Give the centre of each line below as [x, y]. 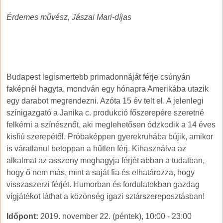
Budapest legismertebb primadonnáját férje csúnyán [98, 77]
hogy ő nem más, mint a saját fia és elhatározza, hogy [101, 173]
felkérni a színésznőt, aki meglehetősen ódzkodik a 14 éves [111, 125]
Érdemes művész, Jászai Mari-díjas [69, 17]
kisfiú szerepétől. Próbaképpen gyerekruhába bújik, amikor [110, 137]
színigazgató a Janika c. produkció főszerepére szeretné [105, 113]
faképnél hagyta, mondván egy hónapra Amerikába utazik [108, 89]
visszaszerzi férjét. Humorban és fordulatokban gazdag [103, 185]
